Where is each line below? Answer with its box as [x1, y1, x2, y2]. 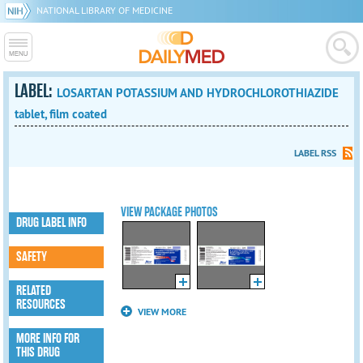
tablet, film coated [15, 106, 108, 122]
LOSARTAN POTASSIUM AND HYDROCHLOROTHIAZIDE [57, 85, 340, 100]
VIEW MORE [138, 305, 187, 319]
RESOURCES [16, 297, 66, 313]
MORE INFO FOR [16, 331, 80, 347]
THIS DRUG [16, 344, 61, 361]
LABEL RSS [293, 147, 336, 160]
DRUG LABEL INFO [16, 215, 88, 231]
